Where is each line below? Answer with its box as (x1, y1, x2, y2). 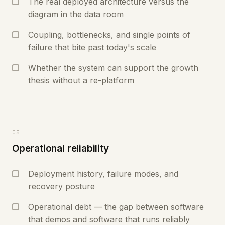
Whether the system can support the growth (28, 63, 198, 73)
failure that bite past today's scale (28, 42, 156, 52)
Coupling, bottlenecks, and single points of (28, 30, 190, 40)
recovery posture (28, 181, 95, 191)
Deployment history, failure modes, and (28, 169, 178, 179)
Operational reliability (12, 143, 109, 154)
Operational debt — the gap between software (28, 202, 204, 212)
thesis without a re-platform (28, 75, 134, 85)
